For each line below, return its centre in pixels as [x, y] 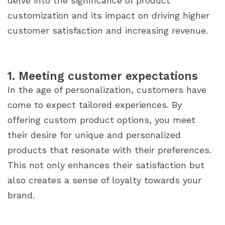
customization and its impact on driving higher [108, 16]
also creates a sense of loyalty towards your [104, 180]
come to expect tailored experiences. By [95, 105]
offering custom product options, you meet [101, 120]
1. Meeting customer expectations [103, 76]
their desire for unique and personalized [94, 135]
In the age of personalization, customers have [107, 90]
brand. [21, 195]
